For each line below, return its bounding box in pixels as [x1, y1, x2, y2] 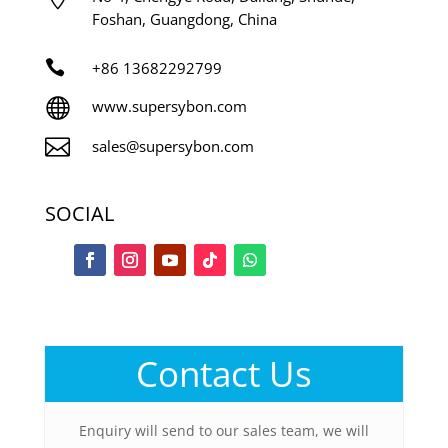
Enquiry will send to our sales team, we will [78, 421, 369, 441]
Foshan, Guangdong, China [91, 9, 277, 30]
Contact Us [135, 350, 312, 398]
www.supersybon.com [91, 96, 247, 117]
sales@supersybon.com [91, 136, 254, 157]
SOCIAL [44, 200, 114, 228]
